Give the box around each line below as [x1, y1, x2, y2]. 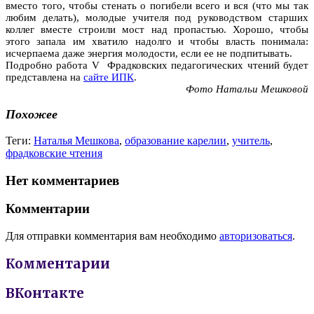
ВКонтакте [6, 285, 84, 301]
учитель [232, 134, 270, 146]
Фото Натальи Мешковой [186, 83, 308, 95]
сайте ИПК [83, 71, 134, 83]
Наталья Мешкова [34, 134, 119, 146]
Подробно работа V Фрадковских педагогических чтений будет [6, 59, 308, 71]
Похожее [6, 107, 57, 122]
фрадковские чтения [6, 146, 102, 159]
